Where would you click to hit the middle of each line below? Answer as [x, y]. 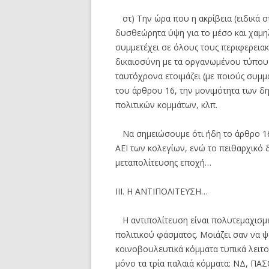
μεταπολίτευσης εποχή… [163, 162]
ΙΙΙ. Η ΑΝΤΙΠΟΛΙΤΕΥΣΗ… [162, 191]
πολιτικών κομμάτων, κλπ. [166, 104]
